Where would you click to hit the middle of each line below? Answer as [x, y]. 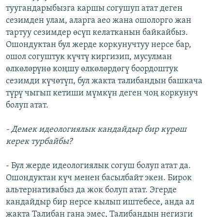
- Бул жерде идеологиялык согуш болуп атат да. [98, 166]
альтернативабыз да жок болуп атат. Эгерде [91, 190]
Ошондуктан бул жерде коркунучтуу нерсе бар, [99, 45]
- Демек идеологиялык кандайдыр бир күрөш [96, 130]
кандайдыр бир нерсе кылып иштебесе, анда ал [100, 202]
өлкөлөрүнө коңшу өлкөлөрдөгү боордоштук [92, 69]
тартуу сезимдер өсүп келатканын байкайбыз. [97, 33]
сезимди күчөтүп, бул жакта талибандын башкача [104, 81]
